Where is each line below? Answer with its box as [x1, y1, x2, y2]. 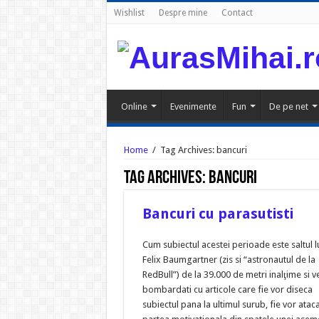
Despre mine [158, 8, 207, 18]
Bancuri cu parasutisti [142, 205, 293, 223]
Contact [221, 8, 253, 18]
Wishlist [113, 8, 145, 18]
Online [120, 101, 147, 113]
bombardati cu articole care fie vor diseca [142, 284, 313, 296]
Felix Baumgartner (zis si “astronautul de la [142, 254, 315, 266]
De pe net [268, 101, 308, 113]
